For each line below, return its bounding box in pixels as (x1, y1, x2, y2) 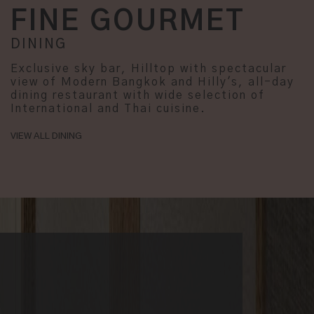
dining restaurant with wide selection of (11, 90, 265, 102)
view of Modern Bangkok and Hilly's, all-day (11, 76, 294, 88)
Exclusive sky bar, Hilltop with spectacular (11, 63, 287, 75)
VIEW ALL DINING (11, 132, 82, 142)
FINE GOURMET (11, 7, 245, 36)
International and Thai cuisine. (11, 103, 206, 115)
